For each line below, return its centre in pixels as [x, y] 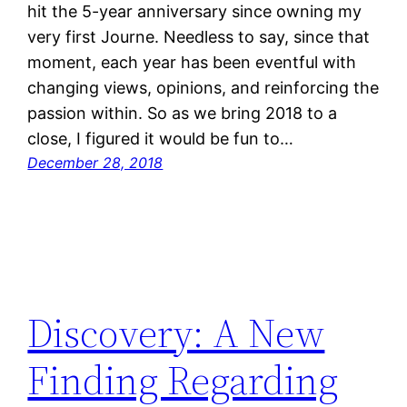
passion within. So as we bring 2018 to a [183, 114]
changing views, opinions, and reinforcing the [203, 88]
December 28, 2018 [95, 163]
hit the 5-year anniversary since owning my [195, 12]
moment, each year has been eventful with [192, 63]
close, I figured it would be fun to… [161, 139]
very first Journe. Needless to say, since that [199, 37]
